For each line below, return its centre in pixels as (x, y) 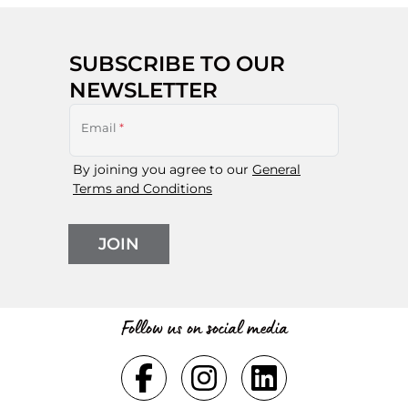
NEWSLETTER (143, 90)
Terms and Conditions (143, 189)
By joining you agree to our (163, 169)
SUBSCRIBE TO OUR (177, 63)
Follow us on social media (204, 327)
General (276, 169)
